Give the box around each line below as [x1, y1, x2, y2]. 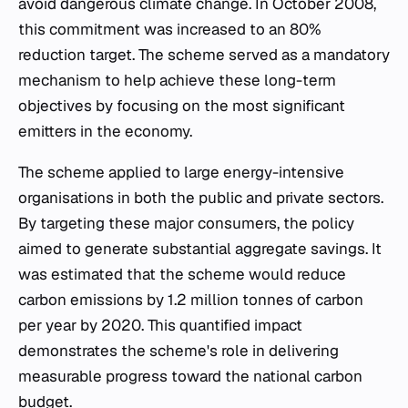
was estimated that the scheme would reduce [18, 264, 346, 284]
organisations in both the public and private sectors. [18, 188, 383, 208]
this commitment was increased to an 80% [18, 19, 321, 39]
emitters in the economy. [18, 121, 192, 141]
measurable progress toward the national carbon [18, 366, 362, 386]
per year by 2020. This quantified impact [18, 315, 302, 335]
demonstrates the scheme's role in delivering [18, 341, 339, 361]
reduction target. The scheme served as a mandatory [18, 45, 390, 65]
